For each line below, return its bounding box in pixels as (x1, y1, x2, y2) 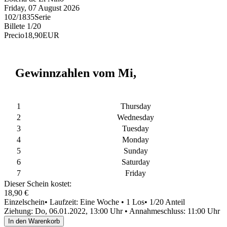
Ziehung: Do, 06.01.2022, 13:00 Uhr (4, 207, 123, 215)
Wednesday (117, 113, 154, 122)
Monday (122, 135, 149, 144)
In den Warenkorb (8, 217, 60, 225)
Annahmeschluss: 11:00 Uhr (129, 207, 220, 215)
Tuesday (122, 124, 149, 133)
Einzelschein (4, 198, 45, 206)
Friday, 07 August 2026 (4, 4, 80, 12)
